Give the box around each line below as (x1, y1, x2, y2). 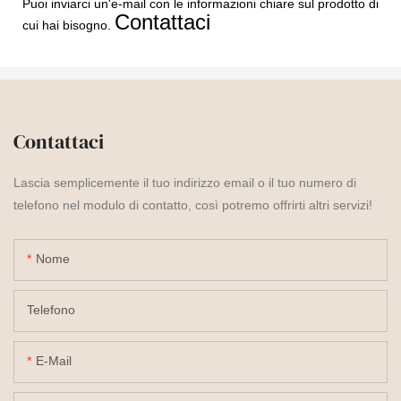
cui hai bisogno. (22, 18, 115, 33)
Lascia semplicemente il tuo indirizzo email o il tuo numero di (13, 175, 356, 190)
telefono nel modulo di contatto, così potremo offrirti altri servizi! (13, 197, 372, 212)
